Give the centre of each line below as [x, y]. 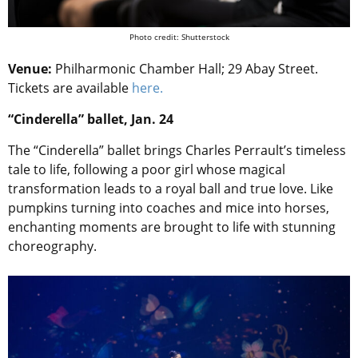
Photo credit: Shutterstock [179, 36]
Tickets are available [68, 88]
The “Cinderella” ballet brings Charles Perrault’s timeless [177, 150]
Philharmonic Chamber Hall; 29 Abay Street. [187, 68]
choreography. [52, 246]
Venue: [32, 68]
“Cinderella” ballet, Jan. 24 [91, 119]
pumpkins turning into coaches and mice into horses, [169, 207]
